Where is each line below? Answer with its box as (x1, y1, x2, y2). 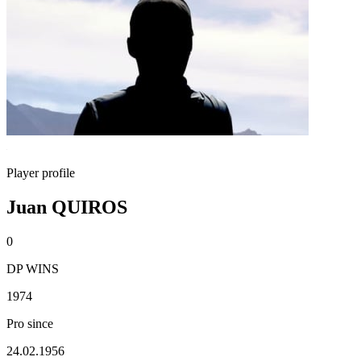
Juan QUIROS (6, 196, 127, 218)
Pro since (6, 316, 53, 330)
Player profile (6, 166, 75, 180)
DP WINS (6, 261, 59, 276)
